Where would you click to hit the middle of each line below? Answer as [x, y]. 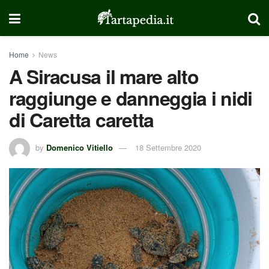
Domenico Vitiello [80, 147]
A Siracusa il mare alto [104, 76]
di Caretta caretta [81, 119]
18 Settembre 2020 [168, 147]
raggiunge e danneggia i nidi [131, 98]
